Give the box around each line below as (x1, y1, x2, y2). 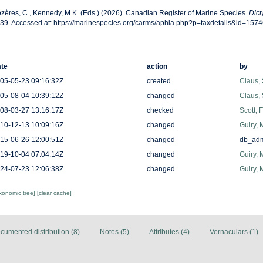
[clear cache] (36, 190, 72, 197)
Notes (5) (100, 228, 129, 237)
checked (146, 106, 174, 115)
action (146, 62, 167, 71)
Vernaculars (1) (210, 228, 258, 237)
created (146, 77, 171, 86)
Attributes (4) (149, 228, 190, 237)
